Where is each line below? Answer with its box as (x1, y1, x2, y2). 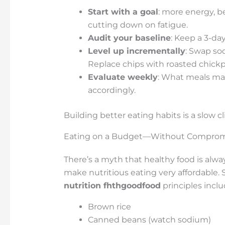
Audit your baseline (87, 33, 171, 43)
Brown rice (87, 201, 131, 211)
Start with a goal (87, 7, 158, 17)
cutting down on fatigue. (87, 20, 188, 30)
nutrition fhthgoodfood (63, 180, 161, 190)
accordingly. (87, 85, 136, 95)
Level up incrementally (87, 46, 185, 56)
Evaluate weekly (87, 72, 158, 82)
